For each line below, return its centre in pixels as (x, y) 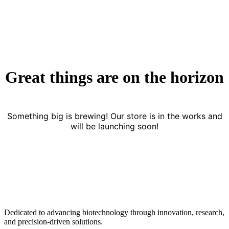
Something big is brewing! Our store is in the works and (114, 116)
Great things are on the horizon (114, 77)
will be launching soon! (114, 127)
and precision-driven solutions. (53, 222)
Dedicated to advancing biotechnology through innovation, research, (114, 213)
